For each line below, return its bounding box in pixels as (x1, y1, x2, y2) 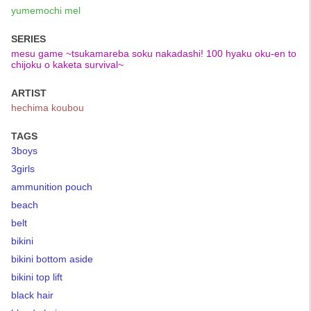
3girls (11, 162, 35, 174)
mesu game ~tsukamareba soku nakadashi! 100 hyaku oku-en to (11, 47, 296, 59)
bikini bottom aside (11, 253, 93, 264)
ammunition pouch (11, 180, 92, 192)
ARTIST (11, 87, 47, 99)
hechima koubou (11, 101, 84, 113)
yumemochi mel (11, 4, 81, 16)
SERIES (11, 33, 46, 44)
